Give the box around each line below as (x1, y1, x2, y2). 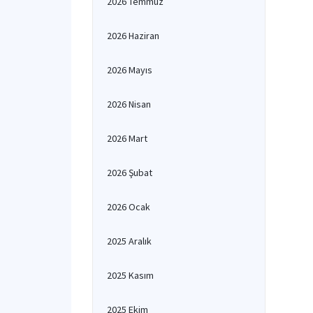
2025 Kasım (107, 269, 154, 282)
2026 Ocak (107, 201, 150, 213)
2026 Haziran (107, 29, 159, 42)
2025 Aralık (107, 235, 152, 247)
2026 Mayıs (107, 64, 152, 76)
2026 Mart (107, 132, 147, 145)
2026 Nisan (107, 98, 151, 110)
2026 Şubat (107, 166, 152, 179)
